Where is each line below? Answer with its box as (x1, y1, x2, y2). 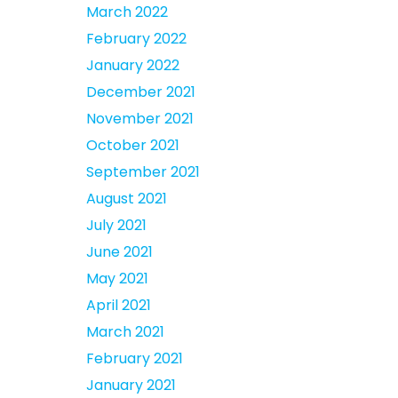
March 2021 (86, 322, 164, 342)
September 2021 (86, 162, 200, 182)
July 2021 (86, 215, 147, 235)
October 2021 (86, 135, 179, 155)
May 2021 (86, 268, 148, 289)
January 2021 (86, 375, 176, 395)
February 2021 (86, 348, 183, 369)
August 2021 (86, 188, 167, 209)
